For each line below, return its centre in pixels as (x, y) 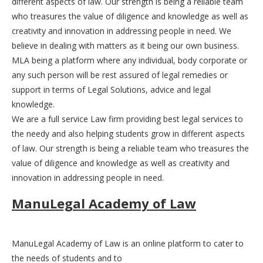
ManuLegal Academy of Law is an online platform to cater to (128, 243)
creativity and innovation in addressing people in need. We (122, 31)
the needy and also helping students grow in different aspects (128, 133)
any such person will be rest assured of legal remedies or (120, 75)
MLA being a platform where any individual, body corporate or (129, 60)
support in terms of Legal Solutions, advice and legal (111, 89)
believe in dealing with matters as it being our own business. (125, 45)
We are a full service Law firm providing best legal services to (127, 119)
